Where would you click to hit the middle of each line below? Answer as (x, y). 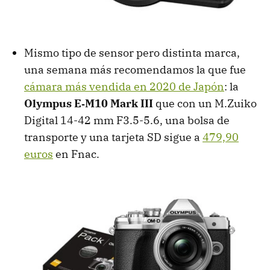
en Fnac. (76, 154)
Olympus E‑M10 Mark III (89, 104)
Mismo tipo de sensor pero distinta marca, (132, 53)
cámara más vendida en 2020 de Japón (124, 87)
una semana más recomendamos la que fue (135, 70)
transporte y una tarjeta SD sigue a (113, 137)
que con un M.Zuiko (205, 104)
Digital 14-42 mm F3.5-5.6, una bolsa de (127, 121)
